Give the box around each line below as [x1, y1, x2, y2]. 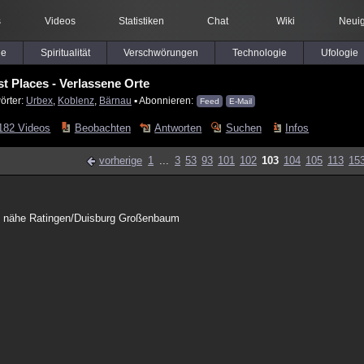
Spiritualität [40, 47, 90, 58]
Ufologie [320, 47, 358, 58]
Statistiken [118, 15, 164, 27]
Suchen [225, 122, 262, 134]
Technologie [232, 47, 287, 58]
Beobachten [74, 122, 131, 134]
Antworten [154, 122, 202, 134]
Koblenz [58, 95, 94, 106]
